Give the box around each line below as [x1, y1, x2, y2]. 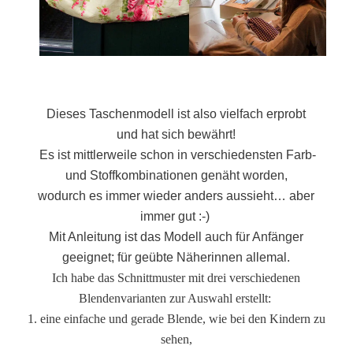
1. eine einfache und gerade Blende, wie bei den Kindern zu [27, 312, 325, 326]
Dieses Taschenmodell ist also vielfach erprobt [46, 107, 307, 121]
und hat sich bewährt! [117, 128, 236, 142]
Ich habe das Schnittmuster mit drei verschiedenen [52, 271, 301, 285]
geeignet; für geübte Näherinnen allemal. [62, 251, 291, 265]
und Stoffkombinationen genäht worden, [65, 169, 288, 183]
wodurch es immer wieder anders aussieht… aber [38, 189, 315, 203]
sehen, [160, 333, 192, 347]
